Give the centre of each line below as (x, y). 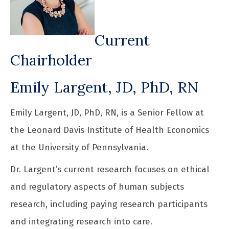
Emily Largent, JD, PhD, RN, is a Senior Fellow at (107, 113)
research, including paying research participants (109, 204)
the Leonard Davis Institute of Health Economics (110, 130)
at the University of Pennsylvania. (79, 148)
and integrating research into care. (81, 221)
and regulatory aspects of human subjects (97, 187)
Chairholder (51, 60)
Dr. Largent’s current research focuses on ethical (110, 169)
